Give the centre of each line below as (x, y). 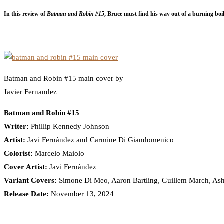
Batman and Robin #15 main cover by (64, 78)
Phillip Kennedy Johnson (69, 126)
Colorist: (18, 153)
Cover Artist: (26, 167)
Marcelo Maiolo (59, 153)
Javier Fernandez (30, 92)
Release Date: (26, 194)
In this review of (25, 14)
